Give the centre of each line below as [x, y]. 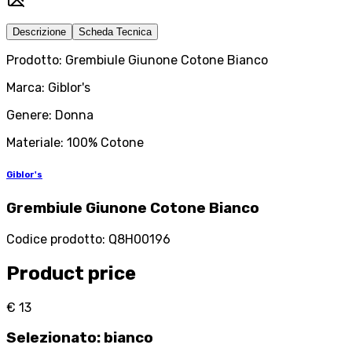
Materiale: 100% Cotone [75, 143]
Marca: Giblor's [48, 88]
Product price [71, 273]
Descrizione [39, 32]
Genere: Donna [50, 115]
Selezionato [51, 338]
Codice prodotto [54, 239]
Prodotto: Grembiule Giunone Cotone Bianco [137, 60]
